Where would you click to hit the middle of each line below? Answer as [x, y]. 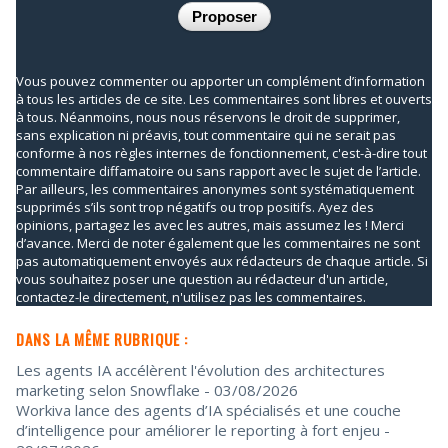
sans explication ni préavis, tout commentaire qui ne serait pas [206, 134]
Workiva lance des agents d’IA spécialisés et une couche [208, 409]
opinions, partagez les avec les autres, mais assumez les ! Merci [210, 224]
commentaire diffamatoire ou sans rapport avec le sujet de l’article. [218, 170]
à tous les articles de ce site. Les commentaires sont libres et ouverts [224, 98]
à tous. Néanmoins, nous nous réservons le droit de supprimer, [208, 116]
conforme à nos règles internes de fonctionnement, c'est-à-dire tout [221, 152]
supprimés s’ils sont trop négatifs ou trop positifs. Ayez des [195, 206]
